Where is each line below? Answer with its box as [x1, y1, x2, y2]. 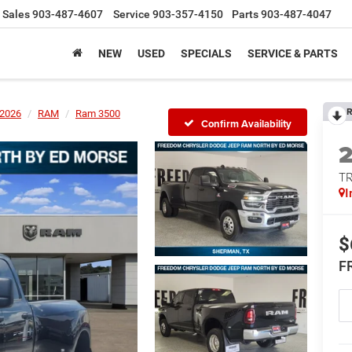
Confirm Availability [201, 115, 291, 131]
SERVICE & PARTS [247, 47, 338, 60]
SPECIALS [181, 47, 232, 60]
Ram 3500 [75, 108, 120, 119]
